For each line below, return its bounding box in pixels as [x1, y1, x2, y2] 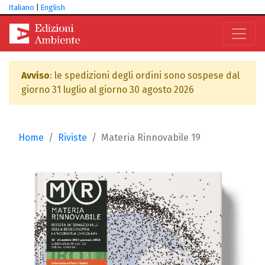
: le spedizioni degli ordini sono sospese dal [50, 70, 240, 81]
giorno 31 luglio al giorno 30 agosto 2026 [21, 84, 194, 95]
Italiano [9, 3, 34, 12]
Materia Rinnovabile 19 [101, 132, 201, 143]
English [41, 3, 65, 12]
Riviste [58, 132, 87, 143]
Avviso [21, 70, 50, 81]
